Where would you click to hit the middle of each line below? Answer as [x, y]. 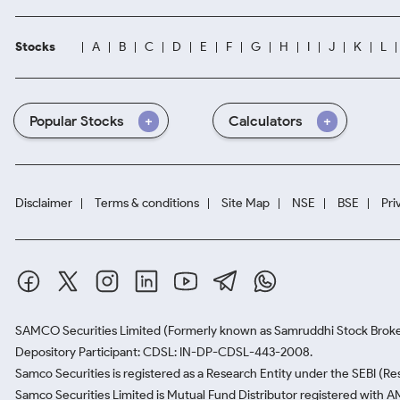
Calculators [266, 121]
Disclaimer [44, 203]
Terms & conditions [147, 203]
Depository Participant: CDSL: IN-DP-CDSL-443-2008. [164, 352]
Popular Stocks [77, 121]
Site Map [246, 203]
